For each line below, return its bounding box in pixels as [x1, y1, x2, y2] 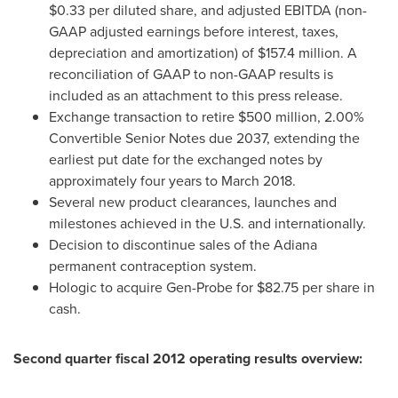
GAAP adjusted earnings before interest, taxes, [49, 21, 338, 42]
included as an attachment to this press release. [49, 85, 343, 106]
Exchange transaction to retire [49, 107, 238, 127]
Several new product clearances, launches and [49, 192, 337, 212]
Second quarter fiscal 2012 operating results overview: [13, 348, 362, 369]
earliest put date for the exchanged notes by [49, 149, 322, 170]
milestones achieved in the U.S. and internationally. [49, 213, 366, 234]
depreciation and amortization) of [49, 43, 258, 63]
